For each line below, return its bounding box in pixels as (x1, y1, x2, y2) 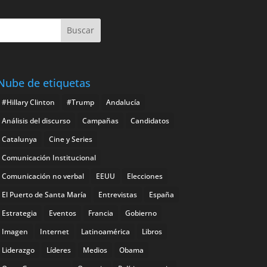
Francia (88, 207, 113, 218)
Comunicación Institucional (1, 152, 96, 163)
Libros (141, 226, 162, 237)
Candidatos (130, 115, 169, 126)
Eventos (48, 207, 76, 218)
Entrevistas (98, 189, 137, 200)
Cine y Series (48, 133, 92, 144)
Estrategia (1, 207, 37, 218)
